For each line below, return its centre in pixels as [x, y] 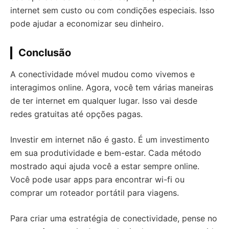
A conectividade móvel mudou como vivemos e [102, 74]
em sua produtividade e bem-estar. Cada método [106, 153]
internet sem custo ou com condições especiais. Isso [112, 10]
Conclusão [45, 53]
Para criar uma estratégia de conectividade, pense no [114, 218]
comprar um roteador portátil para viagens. [95, 193]
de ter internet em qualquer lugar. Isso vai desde [104, 101]
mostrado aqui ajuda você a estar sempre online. [105, 166]
